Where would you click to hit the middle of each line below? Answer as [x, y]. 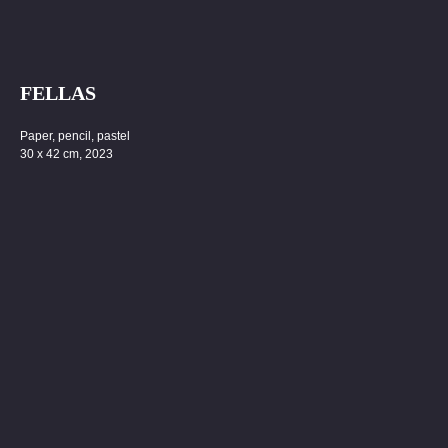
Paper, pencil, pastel [75, 136]
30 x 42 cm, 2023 [66, 154]
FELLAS [58, 93]
